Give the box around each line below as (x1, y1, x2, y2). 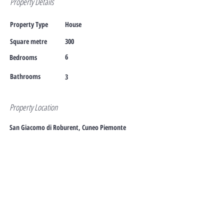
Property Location (9, 101, 57, 113)
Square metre (10, 36, 47, 46)
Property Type (10, 19, 48, 29)
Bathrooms (10, 71, 40, 81)
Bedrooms (9, 52, 37, 62)
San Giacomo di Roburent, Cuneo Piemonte (9, 122, 126, 132)
